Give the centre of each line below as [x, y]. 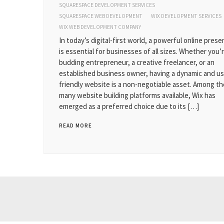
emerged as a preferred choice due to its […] [129, 106]
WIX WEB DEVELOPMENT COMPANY [100, 27]
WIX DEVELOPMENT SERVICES [186, 16]
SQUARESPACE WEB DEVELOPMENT [101, 16]
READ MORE [75, 125]
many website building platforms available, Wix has [137, 95]
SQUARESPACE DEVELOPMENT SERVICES [107, 5]
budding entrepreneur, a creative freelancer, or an [137, 62]
